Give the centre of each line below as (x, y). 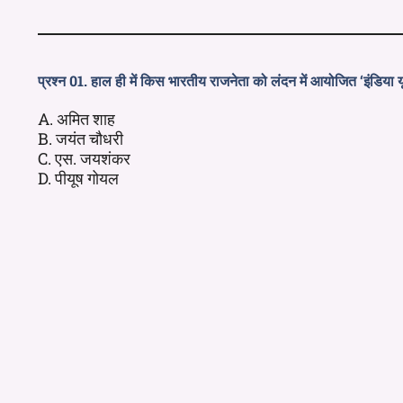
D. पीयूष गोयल (78, 178)
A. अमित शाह (76, 118)
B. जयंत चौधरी (81, 138)
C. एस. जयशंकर (84, 158)
